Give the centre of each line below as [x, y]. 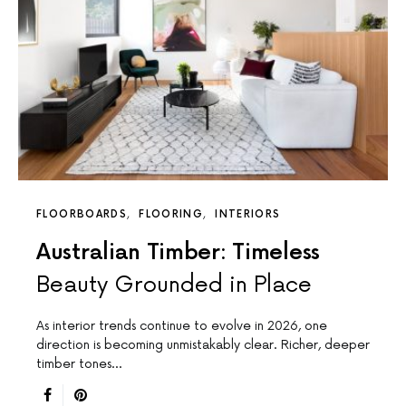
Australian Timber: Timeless [178, 252]
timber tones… [79, 363]
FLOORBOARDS [82, 214]
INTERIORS [248, 214]
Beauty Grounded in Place [174, 285]
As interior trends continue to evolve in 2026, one [182, 325]
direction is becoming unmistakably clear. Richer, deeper [203, 344]
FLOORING [171, 214]
